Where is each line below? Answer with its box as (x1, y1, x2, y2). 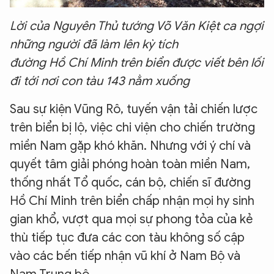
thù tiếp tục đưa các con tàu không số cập (10, 230, 245, 246)
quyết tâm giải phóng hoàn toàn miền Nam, (10, 157, 250, 172)
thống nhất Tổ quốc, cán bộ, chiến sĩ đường (10, 175, 251, 191)
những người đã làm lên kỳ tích (10, 37, 178, 53)
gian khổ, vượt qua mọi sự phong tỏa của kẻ (10, 212, 253, 228)
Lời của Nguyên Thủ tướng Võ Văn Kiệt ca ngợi (10, 18, 264, 34)
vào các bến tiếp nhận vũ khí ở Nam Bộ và (10, 248, 240, 264)
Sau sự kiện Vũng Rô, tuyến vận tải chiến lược (10, 102, 257, 117)
